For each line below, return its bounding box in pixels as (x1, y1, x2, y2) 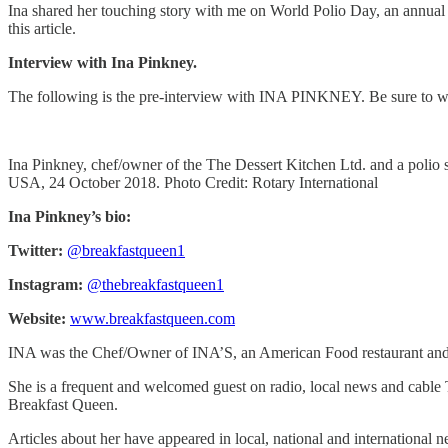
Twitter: (8, 241, 63, 259)
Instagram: (8, 275, 83, 293)
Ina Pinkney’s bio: (8, 207, 131, 225)
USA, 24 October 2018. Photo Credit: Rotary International (8, 173, 378, 191)
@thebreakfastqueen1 (87, 275, 224, 293)
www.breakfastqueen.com (70, 309, 235, 327)
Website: (8, 309, 66, 327)
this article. (8, 19, 76, 37)
